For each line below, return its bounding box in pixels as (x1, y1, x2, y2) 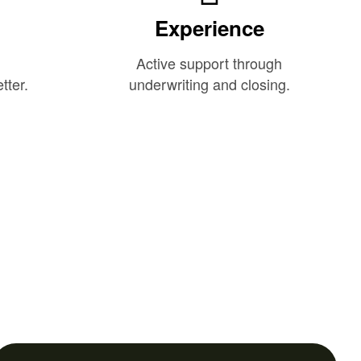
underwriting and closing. (128, 73, 290, 95)
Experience (154, 13, 264, 44)
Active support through (136, 52, 283, 74)
